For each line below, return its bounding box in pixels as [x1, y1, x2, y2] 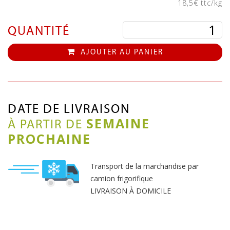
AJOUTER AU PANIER [78, 49, 163, 57]
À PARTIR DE [8, 119, 86, 132]
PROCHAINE [8, 130, 91, 148]
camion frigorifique [90, 174, 153, 184]
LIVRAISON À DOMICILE [90, 186, 171, 196]
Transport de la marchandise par [90, 161, 199, 171]
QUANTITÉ [8, 25, 70, 39]
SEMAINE [86, 114, 150, 132]
